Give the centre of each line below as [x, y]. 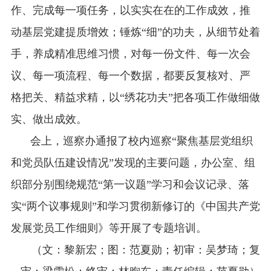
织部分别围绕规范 [54, 185]
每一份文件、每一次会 [196, 54]
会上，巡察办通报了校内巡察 [101, 141]
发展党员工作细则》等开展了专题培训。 [109, 228]
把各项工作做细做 [216, 98]
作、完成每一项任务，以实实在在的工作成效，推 [130, 11]
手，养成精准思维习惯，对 [76, 54]
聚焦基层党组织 [214, 141]
